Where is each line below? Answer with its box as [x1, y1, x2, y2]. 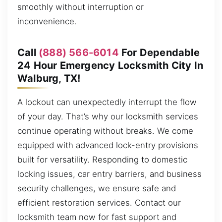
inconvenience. [17, 16, 77, 26]
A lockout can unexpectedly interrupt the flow [17, 97, 197, 107]
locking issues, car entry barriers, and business [17, 168, 202, 179]
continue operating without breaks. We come [17, 125, 193, 136]
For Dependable [118, 46, 200, 58]
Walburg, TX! [17, 72, 81, 84]
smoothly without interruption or [17, 1, 144, 12]
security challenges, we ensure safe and [17, 183, 176, 193]
